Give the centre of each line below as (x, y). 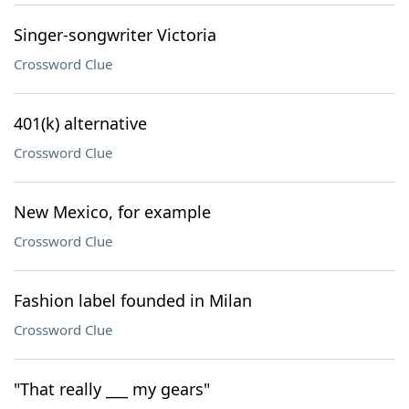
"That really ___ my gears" (112, 389)
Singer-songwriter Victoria (115, 35)
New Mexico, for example (112, 212)
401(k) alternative (80, 123)
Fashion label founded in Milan (133, 300)
